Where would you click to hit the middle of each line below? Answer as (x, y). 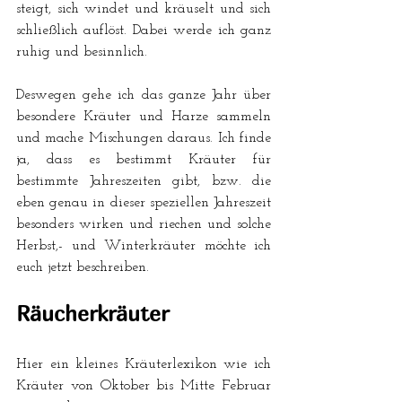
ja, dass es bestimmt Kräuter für (144, 159)
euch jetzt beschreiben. (85, 267)
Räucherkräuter (92, 313)
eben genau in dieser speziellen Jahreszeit (144, 202)
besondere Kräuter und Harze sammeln (144, 116)
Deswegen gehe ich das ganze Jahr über (144, 95)
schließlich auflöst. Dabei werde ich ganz (144, 30)
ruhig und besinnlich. (82, 52)
